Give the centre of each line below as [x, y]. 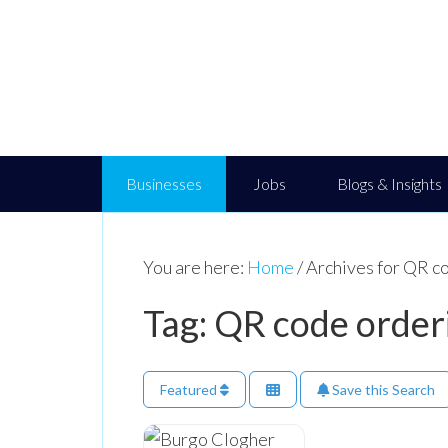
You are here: [195, 267]
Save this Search [382, 389]
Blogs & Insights [389, 183]
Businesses [164, 183]
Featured [190, 389]
